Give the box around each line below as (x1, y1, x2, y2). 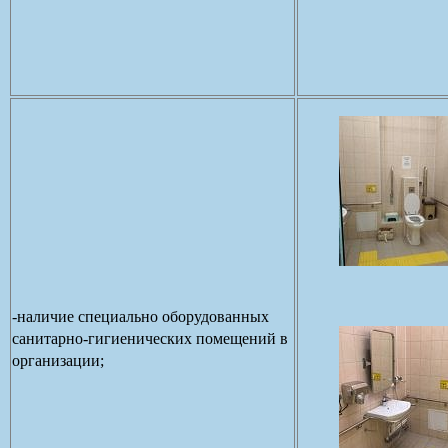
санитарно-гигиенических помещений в (12, 329, 288, 347)
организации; (12, 351, 104, 369)
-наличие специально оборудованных (12, 307, 269, 325)
